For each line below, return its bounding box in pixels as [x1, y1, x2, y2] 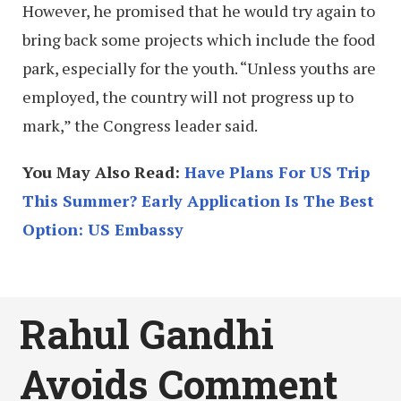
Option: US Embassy [22, 218, 183, 241]
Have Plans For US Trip [184, 161, 370, 183]
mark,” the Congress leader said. [22, 115, 258, 137]
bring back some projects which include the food [22, 29, 375, 51]
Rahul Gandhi [20, 308, 275, 361]
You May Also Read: [22, 161, 184, 183]
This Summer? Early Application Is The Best [22, 190, 374, 212]
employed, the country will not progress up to [22, 86, 354, 108]
